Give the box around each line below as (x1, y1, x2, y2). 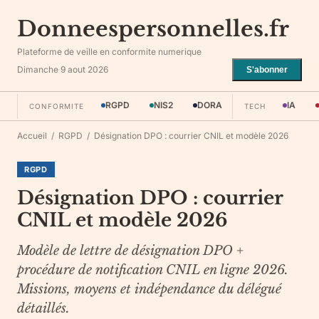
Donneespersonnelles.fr (17, 16, 289, 42)
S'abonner (246, 65, 288, 75)
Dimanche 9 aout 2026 (17, 64, 108, 75)
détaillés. (17, 300, 70, 316)
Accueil (17, 130, 47, 141)
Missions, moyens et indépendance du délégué (17, 281, 281, 297)
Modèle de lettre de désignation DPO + (17, 243, 244, 258)
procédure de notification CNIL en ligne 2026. (17, 262, 288, 278)
